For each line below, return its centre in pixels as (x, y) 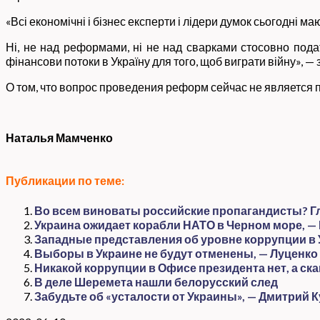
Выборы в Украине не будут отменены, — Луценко (176, 253)
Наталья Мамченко (59, 137)
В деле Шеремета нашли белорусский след (156, 281)
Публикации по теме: (65, 181)
